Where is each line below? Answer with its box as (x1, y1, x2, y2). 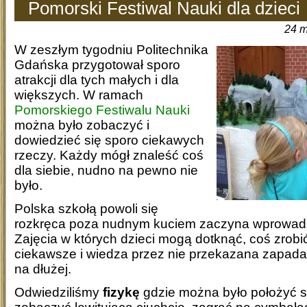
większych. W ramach (14, 88, 143, 102)
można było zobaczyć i (14, 118, 149, 132)
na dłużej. (14, 262, 71, 276)
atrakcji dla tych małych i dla (14, 73, 179, 87)
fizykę (103, 285, 143, 299)
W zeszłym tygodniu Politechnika (14, 42, 208, 57)
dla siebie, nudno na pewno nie (14, 163, 198, 177)
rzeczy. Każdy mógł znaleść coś (14, 148, 204, 162)
